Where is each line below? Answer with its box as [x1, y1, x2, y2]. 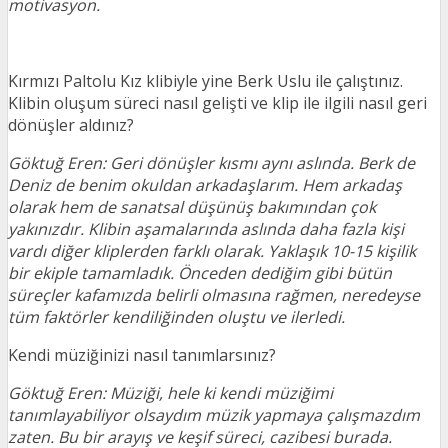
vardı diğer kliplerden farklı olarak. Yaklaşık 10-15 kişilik [8, 240, 416, 262]
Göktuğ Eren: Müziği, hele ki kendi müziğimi [8, 382, 333, 404]
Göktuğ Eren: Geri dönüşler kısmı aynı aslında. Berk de [8, 152, 415, 174]
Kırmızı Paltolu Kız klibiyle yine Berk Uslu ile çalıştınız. [8, 70, 403, 92]
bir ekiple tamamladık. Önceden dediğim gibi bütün [8, 262, 392, 284]
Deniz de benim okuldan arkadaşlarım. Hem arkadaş [8, 174, 402, 196]
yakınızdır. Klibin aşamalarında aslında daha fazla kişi [8, 218, 404, 240]
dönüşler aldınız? [8, 114, 134, 136]
